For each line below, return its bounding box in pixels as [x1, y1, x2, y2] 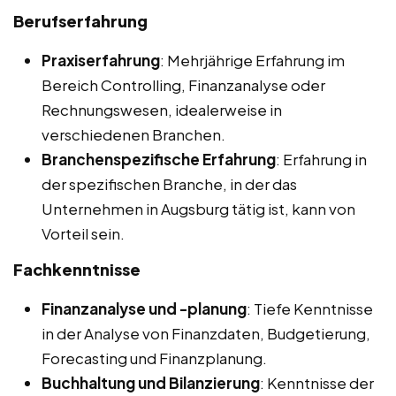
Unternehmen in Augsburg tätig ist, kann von [42, 198, 355, 218]
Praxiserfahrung [42, 49, 160, 70]
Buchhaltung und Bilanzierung [42, 372, 260, 392]
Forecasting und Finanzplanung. [42, 347, 267, 368]
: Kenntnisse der [260, 372, 374, 392]
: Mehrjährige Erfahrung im [160, 49, 345, 70]
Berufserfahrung [13, 10, 148, 31]
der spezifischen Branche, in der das [42, 173, 297, 194]
